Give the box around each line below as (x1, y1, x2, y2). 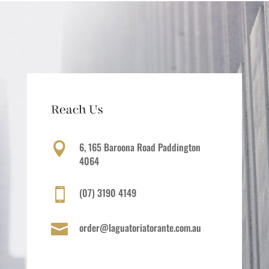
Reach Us (50, 102, 103, 118)
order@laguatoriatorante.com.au (79, 220, 201, 235)
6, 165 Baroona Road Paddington (79, 140, 201, 154)
